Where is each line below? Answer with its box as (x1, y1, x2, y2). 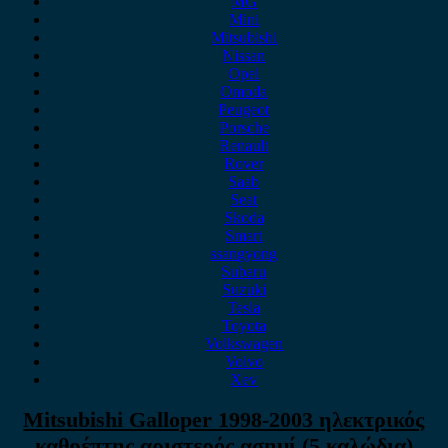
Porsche (218, 119, 269, 136)
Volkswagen (204, 335, 283, 352)
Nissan (222, 47, 266, 64)
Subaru (221, 263, 267, 280)
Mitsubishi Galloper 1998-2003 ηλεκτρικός (23, 407, 425, 433)
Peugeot (218, 101, 270, 118)
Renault (219, 137, 269, 154)
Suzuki (221, 281, 266, 298)
